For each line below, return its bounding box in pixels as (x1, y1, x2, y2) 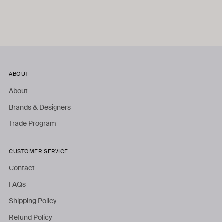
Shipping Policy (9, 196, 56, 206)
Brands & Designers (9, 103, 71, 112)
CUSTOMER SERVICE (9, 148, 68, 155)
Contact (9, 164, 35, 173)
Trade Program (9, 119, 56, 128)
